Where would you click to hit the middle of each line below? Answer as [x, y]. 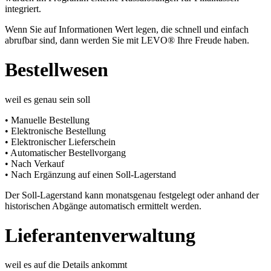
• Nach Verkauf [34, 163]
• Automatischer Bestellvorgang [65, 152]
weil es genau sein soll [47, 99]
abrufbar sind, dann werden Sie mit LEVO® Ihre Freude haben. [127, 40]
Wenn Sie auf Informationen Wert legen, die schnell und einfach [127, 29]
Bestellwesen [57, 70]
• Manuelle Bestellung [47, 120]
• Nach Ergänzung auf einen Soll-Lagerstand [90, 174]
